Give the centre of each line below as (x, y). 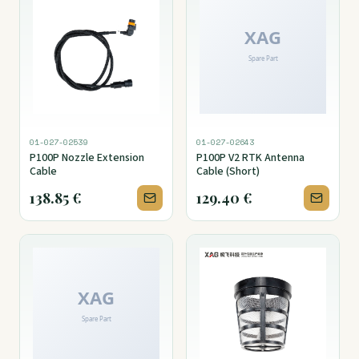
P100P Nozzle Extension (87, 158)
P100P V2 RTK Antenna (250, 158)
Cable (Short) (228, 172)
